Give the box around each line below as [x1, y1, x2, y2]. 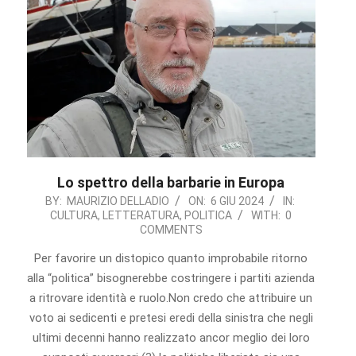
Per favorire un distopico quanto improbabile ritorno [34, 251, 308, 266]
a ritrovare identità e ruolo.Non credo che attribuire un [29, 291, 313, 306]
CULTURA [50, 209, 99, 222]
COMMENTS [139, 223, 203, 237]
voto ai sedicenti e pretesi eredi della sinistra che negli [29, 311, 313, 326]
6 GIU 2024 [210, 195, 264, 208]
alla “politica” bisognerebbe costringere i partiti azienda [27, 271, 315, 286]
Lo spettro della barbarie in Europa [57, 174, 285, 192]
